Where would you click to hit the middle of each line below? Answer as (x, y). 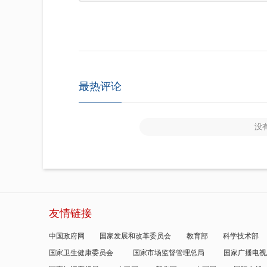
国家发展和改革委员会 (136, 236)
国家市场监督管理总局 (168, 252)
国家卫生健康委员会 (81, 252)
